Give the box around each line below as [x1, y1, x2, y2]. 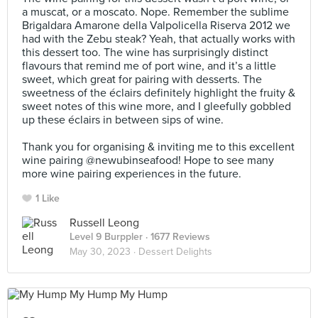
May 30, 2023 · [70, 246, 138, 258]
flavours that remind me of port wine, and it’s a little [22, 59, 276, 73]
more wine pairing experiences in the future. [22, 167, 241, 181]
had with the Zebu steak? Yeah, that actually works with [22, 32, 295, 46]
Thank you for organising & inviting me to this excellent [22, 140, 295, 154]
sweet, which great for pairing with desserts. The [22, 72, 262, 87]
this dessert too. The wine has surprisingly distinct [22, 45, 268, 60]
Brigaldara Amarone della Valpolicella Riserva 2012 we [22, 18, 290, 33]
